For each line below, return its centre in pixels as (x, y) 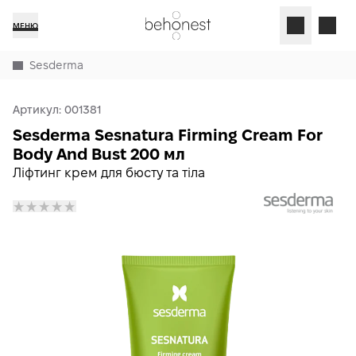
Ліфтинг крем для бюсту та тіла (109, 173)
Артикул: (39, 110)
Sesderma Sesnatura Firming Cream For (168, 135)
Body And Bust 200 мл (99, 154)
